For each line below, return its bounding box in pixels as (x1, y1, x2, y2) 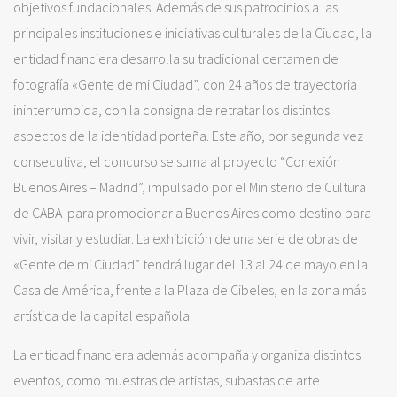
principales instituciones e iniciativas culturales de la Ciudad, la (13, 24, 372, 43)
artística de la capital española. (13, 307, 192, 325)
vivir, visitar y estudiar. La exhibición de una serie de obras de (13, 230, 358, 248)
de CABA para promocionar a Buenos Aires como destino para (13, 204, 371, 222)
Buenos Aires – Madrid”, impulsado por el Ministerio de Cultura (13, 178, 366, 197)
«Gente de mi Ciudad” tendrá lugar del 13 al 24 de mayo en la (13, 255, 368, 274)
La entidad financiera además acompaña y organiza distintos (13, 346, 361, 364)
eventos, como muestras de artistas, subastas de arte (13, 371, 320, 390)
